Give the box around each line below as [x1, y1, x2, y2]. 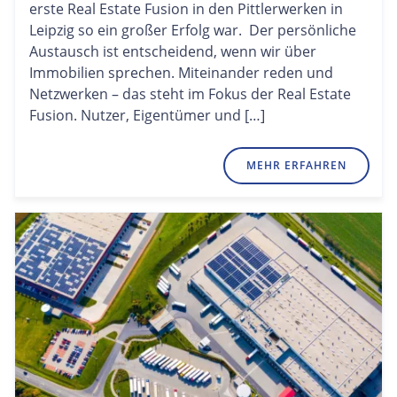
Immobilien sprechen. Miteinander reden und [29, 63, 333, 83]
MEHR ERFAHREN [246, 158, 346, 174]
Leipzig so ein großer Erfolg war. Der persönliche [29, 20, 356, 41]
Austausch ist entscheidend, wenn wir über [29, 42, 316, 62]
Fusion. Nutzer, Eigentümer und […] [29, 105, 265, 126]
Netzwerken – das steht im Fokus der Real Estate [29, 84, 351, 105]
